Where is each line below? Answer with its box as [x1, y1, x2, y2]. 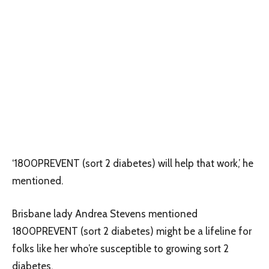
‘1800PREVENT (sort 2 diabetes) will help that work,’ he [12, 157, 253, 169]
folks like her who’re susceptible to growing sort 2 [12, 242, 229, 255]
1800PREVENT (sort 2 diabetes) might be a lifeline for [12, 225, 252, 237]
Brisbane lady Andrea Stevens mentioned [12, 207, 198, 220]
